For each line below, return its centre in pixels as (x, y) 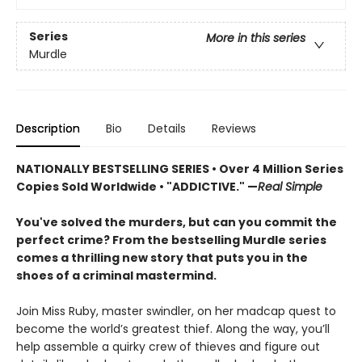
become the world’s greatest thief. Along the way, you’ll (173, 329)
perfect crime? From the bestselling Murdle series (171, 240)
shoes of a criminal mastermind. (116, 276)
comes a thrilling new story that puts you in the (162, 258)
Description (48, 128)
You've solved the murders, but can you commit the (177, 222)
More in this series (256, 38)
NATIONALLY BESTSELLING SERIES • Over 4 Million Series (180, 169)
